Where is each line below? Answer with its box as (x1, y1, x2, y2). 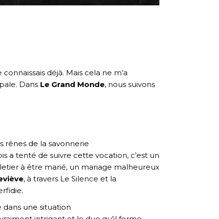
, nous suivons (105, 79, 155, 89)
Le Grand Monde (40, 79, 105, 89)
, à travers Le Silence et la (23, 174, 116, 183)
